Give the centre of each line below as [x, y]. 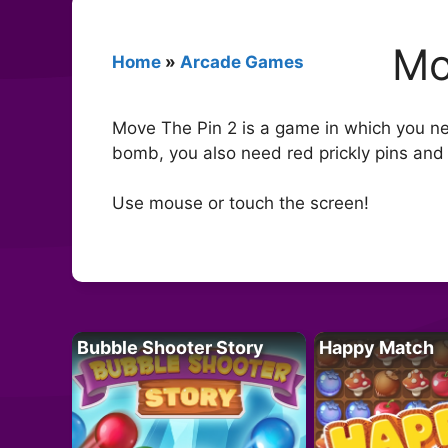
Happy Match [376, 347]
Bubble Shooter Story [170, 347]
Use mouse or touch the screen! [240, 203]
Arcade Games [242, 61]
